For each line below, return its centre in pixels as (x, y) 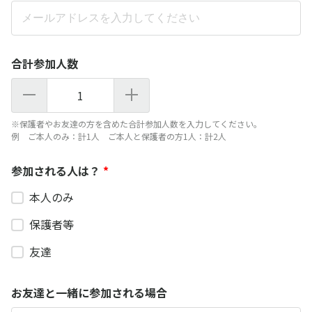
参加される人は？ (56, 170)
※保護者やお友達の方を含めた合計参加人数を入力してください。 (136, 123)
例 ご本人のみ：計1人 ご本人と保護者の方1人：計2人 (119, 136)
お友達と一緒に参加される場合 (89, 293)
